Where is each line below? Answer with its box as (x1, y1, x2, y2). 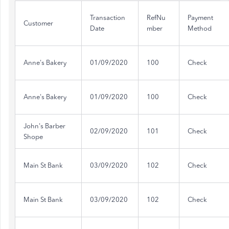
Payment (188, 14, 213, 21)
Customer (24, 19, 53, 27)
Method (188, 25, 212, 32)
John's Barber (24, 122, 65, 130)
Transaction (90, 14, 125, 21)
